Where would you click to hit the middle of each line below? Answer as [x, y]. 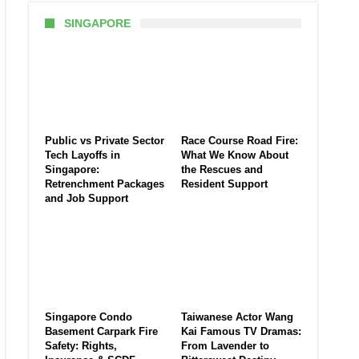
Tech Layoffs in [83, 155]
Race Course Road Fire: [240, 141]
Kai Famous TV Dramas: [241, 332]
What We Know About [235, 155]
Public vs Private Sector [105, 141]
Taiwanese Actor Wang [237, 317]
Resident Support [224, 184]
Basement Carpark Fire [101, 332]
